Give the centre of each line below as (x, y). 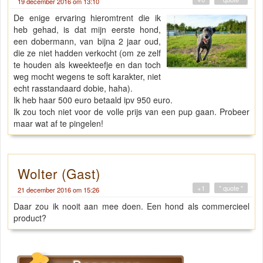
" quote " (231, 188)
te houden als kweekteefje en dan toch (87, 64)
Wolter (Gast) (59, 173)
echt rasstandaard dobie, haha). (73, 88)
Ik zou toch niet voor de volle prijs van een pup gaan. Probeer (131, 111)
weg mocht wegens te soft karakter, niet (87, 76)
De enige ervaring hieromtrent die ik (87, 17)
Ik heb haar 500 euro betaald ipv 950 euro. (93, 100)
